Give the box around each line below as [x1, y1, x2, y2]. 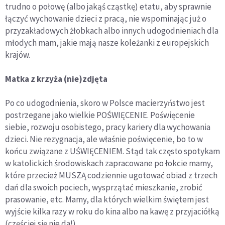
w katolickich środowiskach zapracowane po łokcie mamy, [5, 158, 213, 169]
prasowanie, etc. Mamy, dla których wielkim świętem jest [5, 194, 209, 205]
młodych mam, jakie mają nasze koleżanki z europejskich [5, 37, 209, 49]
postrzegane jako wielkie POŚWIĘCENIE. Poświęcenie [5, 109, 195, 121]
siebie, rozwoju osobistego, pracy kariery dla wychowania [5, 122, 210, 133]
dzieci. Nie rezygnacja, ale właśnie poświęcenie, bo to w [5, 134, 203, 145]
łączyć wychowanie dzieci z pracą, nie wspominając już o [5, 13, 206, 25]
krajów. [5, 49, 30, 61]
